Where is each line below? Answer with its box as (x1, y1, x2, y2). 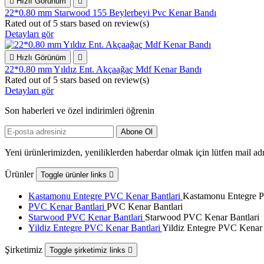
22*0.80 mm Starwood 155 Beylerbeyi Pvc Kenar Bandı (5, 8, 216, 18)
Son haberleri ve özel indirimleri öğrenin (5, 105, 154, 116)
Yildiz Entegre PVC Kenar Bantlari (28, 223, 162, 233)
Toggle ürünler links (41, 170, 109, 180)
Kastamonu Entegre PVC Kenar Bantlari (28, 191, 183, 202)
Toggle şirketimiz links (49, 246, 128, 255)
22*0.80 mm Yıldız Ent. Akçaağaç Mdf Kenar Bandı (5, 64, 202, 75)
